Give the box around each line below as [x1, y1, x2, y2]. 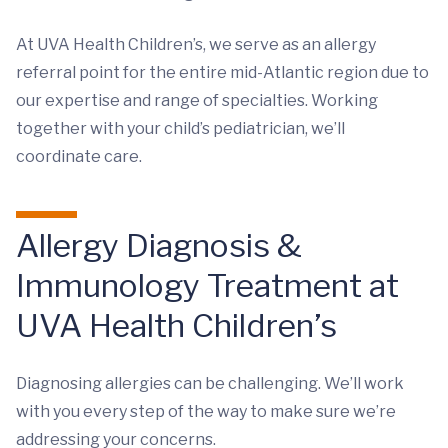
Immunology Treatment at [16, 266, 399, 306]
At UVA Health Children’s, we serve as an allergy [16, 35, 376, 55]
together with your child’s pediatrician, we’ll [16, 119, 345, 139]
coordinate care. [16, 147, 142, 167]
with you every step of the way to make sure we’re [16, 402, 396, 422]
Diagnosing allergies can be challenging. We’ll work [16, 374, 404, 394]
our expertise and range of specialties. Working [16, 91, 378, 111]
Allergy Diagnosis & [16, 226, 302, 266]
